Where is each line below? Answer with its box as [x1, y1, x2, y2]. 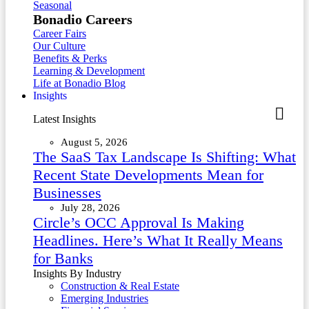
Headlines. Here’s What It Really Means [33, 232, 283, 250]
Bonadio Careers [33, 12, 132, 28]
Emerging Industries [61, 292, 148, 305]
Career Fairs [33, 28, 86, 40]
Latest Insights [33, 113, 96, 126]
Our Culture [33, 40, 86, 52]
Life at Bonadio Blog [33, 77, 126, 90]
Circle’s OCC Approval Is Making [33, 214, 244, 232]
